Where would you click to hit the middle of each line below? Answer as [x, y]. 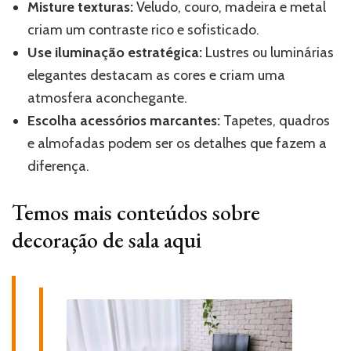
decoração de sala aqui [107, 240]
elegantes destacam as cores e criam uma [156, 76]
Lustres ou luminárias [268, 53]
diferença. [58, 166]
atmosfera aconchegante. [107, 98]
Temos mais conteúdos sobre [136, 213]
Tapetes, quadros [275, 121]
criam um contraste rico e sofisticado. [143, 30]
